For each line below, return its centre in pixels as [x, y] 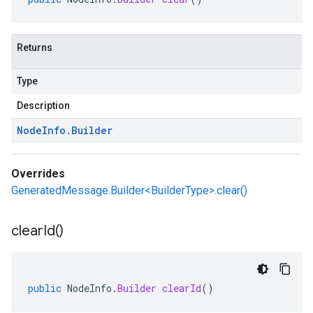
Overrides [38, 174]
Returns [35, 48]
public [45, 288]
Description [43, 105]
